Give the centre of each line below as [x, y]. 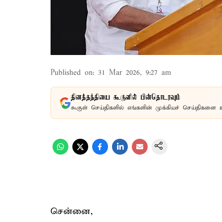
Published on [72, 73]
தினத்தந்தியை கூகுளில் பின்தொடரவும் [126, 98]
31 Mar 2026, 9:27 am [135, 73]
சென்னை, [72, 211]
